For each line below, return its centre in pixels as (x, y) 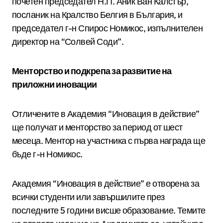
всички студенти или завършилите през (88, 197)
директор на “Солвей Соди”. (68, 41)
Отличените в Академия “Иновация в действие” (106, 113)
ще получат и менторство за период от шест (97, 127)
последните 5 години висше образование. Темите (109, 210)
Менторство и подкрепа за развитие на (92, 71)
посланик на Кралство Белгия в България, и (97, 14)
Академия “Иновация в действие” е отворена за (106, 183)
